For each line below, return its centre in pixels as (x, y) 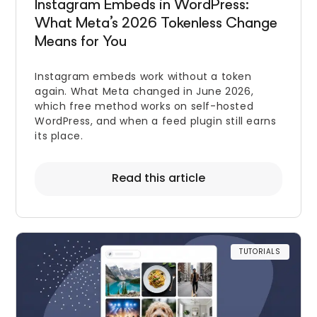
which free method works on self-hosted (144, 106)
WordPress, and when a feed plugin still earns (156, 121)
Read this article (158, 178)
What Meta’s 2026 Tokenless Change (156, 24)
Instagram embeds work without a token (143, 76)
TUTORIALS (260, 251)
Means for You (81, 42)
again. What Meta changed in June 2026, (144, 91)
